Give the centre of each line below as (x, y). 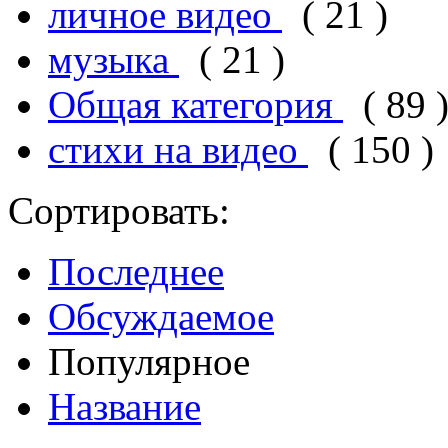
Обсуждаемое (161, 316)
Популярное (149, 361)
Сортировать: (119, 210)
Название (124, 406)
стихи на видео (178, 149)
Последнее (136, 271)
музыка (113, 59)
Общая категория (195, 104)
